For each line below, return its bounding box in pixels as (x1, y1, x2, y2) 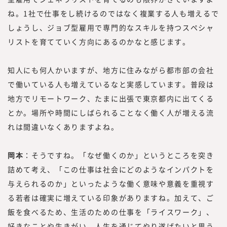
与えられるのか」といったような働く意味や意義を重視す (8, 178, 214, 188)
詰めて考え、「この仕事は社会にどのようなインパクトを (8, 164, 214, 174)
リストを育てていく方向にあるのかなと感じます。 (8, 36, 191, 47)
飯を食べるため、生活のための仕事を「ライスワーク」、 (8, 206, 214, 217)
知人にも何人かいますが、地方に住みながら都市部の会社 (8, 64, 214, 75)
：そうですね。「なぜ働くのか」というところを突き (23, 149, 214, 160)
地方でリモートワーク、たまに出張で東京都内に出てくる (8, 93, 214, 103)
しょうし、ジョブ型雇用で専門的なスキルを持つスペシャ (8, 22, 214, 32)
